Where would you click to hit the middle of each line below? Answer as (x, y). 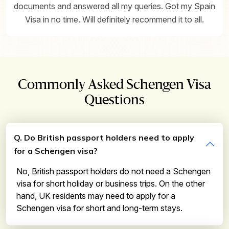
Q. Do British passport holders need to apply (104, 138)
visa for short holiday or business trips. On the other (111, 184)
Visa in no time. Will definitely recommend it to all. (114, 20)
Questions (114, 100)
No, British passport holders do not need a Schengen (113, 171)
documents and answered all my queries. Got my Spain (114, 6)
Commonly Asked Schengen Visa (114, 85)
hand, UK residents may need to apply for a (96, 196)
